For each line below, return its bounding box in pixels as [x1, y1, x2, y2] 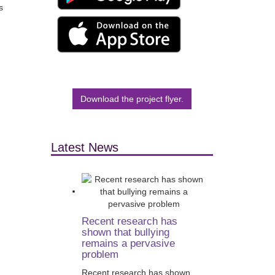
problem [81, 249, 118, 260]
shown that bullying [81, 227, 169, 238]
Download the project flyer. [80, 94, 184, 104]
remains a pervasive [81, 238, 175, 249]
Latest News [50, 141, 118, 154]
